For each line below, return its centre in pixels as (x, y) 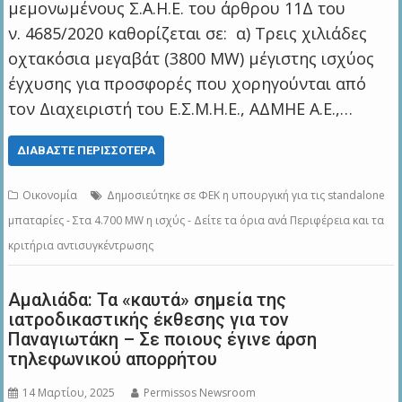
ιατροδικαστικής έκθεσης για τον (149, 320)
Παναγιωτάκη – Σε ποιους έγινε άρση (163, 340)
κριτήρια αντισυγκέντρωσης (81, 246)
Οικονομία (50, 196)
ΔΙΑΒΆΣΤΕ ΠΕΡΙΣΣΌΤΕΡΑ (87, 151)
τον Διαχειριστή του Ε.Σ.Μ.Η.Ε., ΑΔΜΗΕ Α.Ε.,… (181, 109)
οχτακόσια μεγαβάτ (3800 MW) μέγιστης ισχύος (192, 59)
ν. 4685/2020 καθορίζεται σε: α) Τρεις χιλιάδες (188, 34)
